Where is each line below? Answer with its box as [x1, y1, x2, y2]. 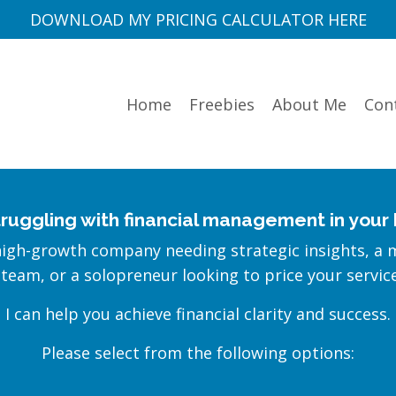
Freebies [189, 93, 255, 115]
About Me [272, 93, 346, 115]
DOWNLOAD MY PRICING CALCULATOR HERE [29, 9, 367, 30]
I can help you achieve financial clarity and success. [5, 303, 391, 325]
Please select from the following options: [42, 342, 354, 364]
